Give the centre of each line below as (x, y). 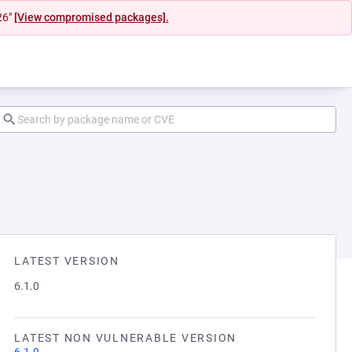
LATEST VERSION (67, 261)
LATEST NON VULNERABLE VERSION (125, 338)
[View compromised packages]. (91, 17)
